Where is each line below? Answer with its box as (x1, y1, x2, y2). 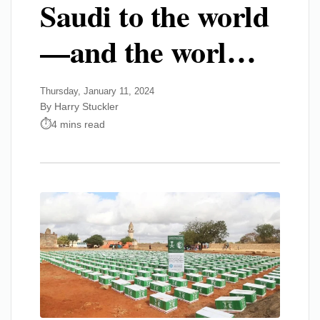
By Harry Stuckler (40, 101, 119, 112)
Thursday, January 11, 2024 (40, 86, 154, 96)
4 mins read (51, 118, 105, 130)
